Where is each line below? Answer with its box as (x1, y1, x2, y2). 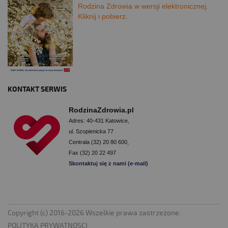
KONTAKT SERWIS (8, 85, 67, 94)
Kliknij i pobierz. (78, 12, 130, 21)
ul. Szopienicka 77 (69, 128, 113, 135)
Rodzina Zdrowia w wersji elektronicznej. (78, 2, 208, 11)
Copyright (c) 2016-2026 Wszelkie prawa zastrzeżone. (8, 209, 181, 218)
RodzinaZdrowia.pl (69, 106, 134, 115)
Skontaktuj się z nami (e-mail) (69, 160, 148, 167)
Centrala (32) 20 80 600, (69, 139, 129, 146)
